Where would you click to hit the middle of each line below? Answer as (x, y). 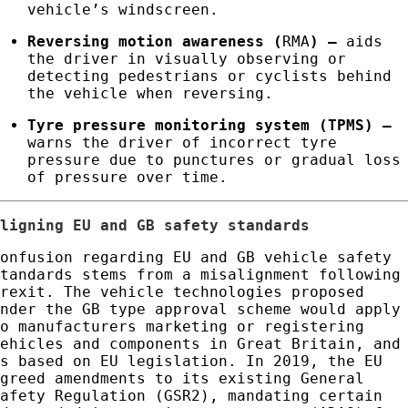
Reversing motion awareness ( (155, 42)
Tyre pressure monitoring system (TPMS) (201, 126)
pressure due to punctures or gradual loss (214, 160)
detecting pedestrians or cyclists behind (210, 76)
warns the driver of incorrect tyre (183, 143)
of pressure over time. (128, 178)
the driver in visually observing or (187, 59)
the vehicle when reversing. (151, 94)
